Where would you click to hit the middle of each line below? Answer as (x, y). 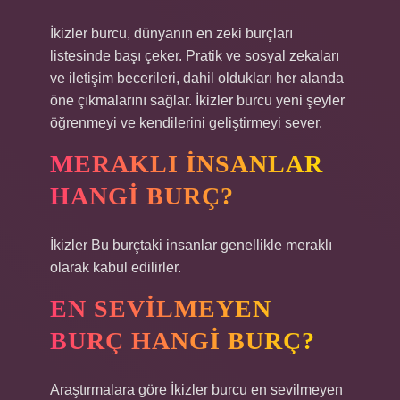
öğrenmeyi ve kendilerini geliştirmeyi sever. (186, 123)
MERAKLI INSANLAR (187, 164)
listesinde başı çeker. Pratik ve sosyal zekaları (195, 56)
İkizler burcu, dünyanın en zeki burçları (171, 33)
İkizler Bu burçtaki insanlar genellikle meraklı (191, 245)
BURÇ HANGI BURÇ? (183, 341)
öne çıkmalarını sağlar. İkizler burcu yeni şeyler (197, 100)
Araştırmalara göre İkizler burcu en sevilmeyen (196, 390)
